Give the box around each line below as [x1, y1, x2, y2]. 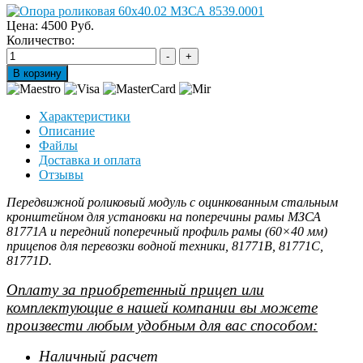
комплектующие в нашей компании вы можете [6, 299, 318, 316]
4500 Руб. [41, 19, 94, 32]
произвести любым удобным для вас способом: [6, 317, 318, 334]
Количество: [6, 33, 75, 47]
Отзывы [39, 168, 83, 181]
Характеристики [39, 109, 130, 123]
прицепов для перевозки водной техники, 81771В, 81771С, [6, 239, 323, 253]
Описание [39, 124, 95, 138]
